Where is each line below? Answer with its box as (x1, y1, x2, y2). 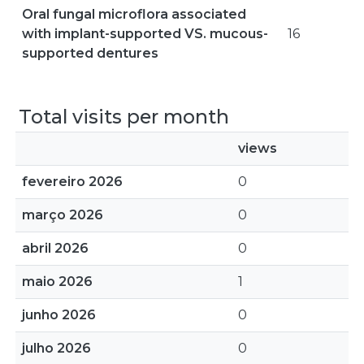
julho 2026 (22, 340, 91, 356)
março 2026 (22, 207, 103, 223)
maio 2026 (22, 274, 93, 289)
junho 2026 (22, 307, 96, 323)
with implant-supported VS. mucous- (22, 26, 268, 41)
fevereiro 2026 (22, 174, 123, 189)
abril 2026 (22, 240, 89, 256)
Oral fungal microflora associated (22, 6, 246, 22)
